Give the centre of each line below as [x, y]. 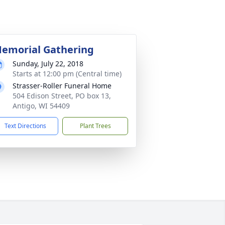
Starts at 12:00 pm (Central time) [67, 74]
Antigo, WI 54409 [41, 106]
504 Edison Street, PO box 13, [62, 96]
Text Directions [25, 126]
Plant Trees [95, 126]
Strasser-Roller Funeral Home [62, 86]
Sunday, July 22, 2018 [48, 64]
